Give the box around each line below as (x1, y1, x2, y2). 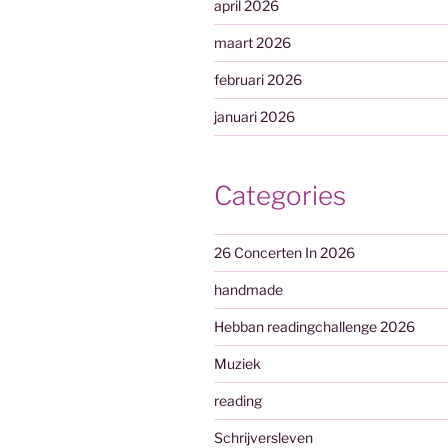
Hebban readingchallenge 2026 (214, 317, 415, 335)
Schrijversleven (214, 428, 313, 446)
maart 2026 (214, 34, 291, 52)
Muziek (214, 354, 261, 372)
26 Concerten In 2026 (214, 243, 355, 261)
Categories (214, 180, 346, 212)
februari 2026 (214, 71, 302, 89)
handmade (214, 280, 283, 298)
